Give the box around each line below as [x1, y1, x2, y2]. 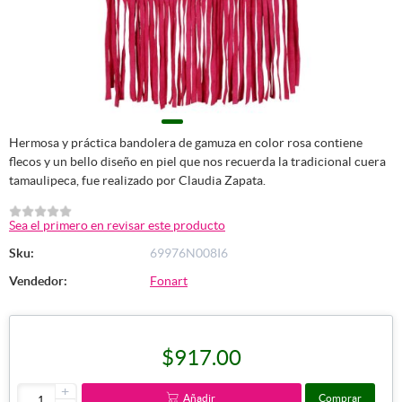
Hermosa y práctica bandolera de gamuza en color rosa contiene [9, 135, 363, 150]
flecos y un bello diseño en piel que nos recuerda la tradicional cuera [9, 153, 386, 169]
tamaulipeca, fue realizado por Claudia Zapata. [9, 172, 266, 188]
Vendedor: [9, 274, 67, 289]
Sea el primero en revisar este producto [9, 218, 225, 233]
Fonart [150, 274, 188, 289]
